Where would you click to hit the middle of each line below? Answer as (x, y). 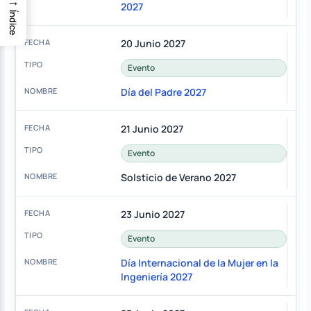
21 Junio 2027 (152, 129)
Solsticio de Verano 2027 (178, 178)
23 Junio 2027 (152, 215)
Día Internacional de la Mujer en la (199, 263)
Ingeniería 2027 (156, 277)
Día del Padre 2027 (163, 92)
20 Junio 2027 (153, 44)
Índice (13, 23)
